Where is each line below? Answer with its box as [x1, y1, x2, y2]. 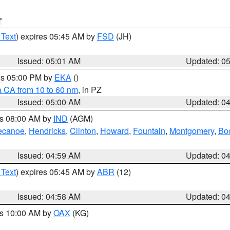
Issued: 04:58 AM [17, 190, 81, 202]
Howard [100, 125, 129, 137]
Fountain [133, 125, 165, 137]
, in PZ [78, 84, 102, 95]
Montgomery [169, 125, 214, 137]
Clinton [70, 125, 96, 137]
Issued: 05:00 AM [17, 96, 81, 108]
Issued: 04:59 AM [17, 149, 81, 161]
